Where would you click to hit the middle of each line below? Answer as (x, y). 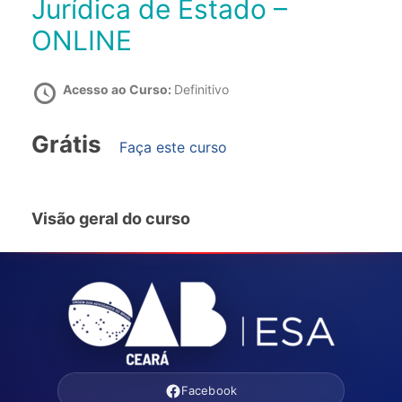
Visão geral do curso (111, 219)
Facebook (209, 391)
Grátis (66, 144)
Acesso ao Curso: (118, 90)
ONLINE (82, 41)
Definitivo (201, 90)
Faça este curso (173, 148)
